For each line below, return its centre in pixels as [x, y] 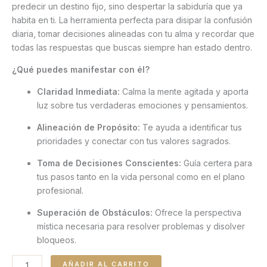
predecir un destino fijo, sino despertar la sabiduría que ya [127, 7]
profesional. [60, 191]
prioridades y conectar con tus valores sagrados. [134, 141]
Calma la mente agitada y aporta [184, 92]
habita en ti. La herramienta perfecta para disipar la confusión [132, 20]
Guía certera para [217, 163]
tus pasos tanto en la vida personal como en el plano [141, 177]
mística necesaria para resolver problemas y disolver [141, 226]
